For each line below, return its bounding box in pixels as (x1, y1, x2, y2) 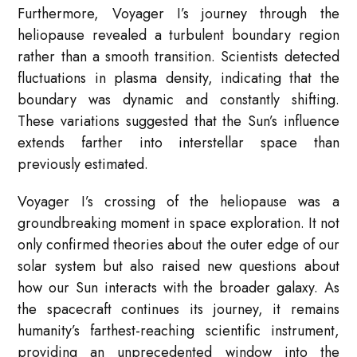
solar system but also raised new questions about (18, 255, 339, 277)
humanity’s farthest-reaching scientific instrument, (18, 320, 339, 341)
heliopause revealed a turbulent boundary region (18, 24, 339, 45)
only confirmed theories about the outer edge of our (18, 233, 339, 255)
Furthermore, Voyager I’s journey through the (18, 2, 339, 24)
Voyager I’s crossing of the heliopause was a (18, 190, 339, 212)
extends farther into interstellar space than (18, 131, 339, 153)
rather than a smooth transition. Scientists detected (18, 45, 339, 67)
